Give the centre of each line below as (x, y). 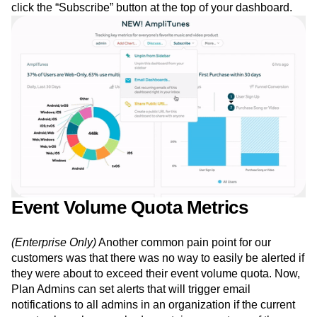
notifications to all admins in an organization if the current (153, 305)
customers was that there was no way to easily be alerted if (158, 258)
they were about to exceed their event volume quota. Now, (156, 274)
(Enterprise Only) (54, 243)
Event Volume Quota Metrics (129, 208)
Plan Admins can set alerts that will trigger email (131, 289)
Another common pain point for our (184, 243)
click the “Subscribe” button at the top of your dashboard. (152, 7)
